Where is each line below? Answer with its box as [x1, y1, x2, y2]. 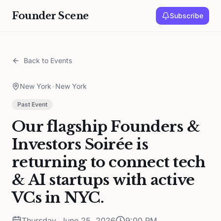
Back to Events [24, 56, 72, 65]
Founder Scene [12, 10, 89, 22]
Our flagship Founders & [12, 117, 200, 136]
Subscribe [170, 11, 203, 20]
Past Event [17, 101, 47, 108]
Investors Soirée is [12, 135, 148, 153]
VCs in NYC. [12, 188, 104, 207]
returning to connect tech [12, 153, 206, 171]
